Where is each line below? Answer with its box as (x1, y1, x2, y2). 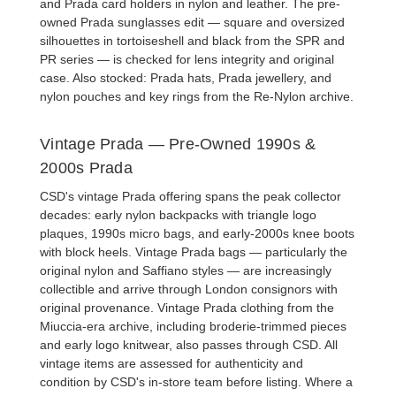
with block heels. (40, 245, 135, 260)
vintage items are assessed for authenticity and (40, 356, 303, 371)
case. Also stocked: (40, 71, 150, 86)
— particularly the (246, 245, 347, 260)
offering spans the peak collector (156, 189, 341, 204)
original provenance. (40, 301, 157, 316)
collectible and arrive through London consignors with (40, 282, 338, 297)
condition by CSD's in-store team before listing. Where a (40, 375, 353, 390)
